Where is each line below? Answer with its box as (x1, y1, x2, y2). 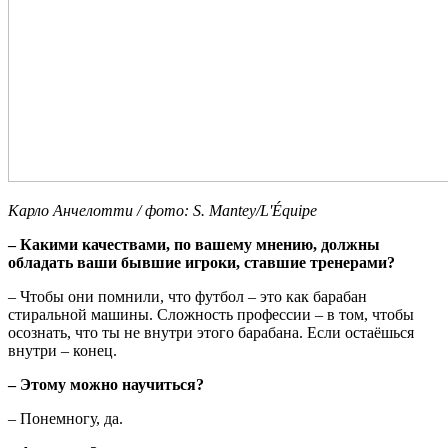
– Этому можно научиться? (8, 376, 204, 394)
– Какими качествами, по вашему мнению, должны (8, 236, 380, 254)
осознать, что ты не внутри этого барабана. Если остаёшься (8, 324, 414, 342)
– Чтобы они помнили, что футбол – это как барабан (8, 288, 367, 306)
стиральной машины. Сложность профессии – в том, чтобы (8, 306, 414, 324)
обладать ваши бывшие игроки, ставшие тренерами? (8, 254, 395, 272)
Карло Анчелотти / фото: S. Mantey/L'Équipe (8, 202, 317, 220)
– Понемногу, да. (8, 410, 123, 428)
